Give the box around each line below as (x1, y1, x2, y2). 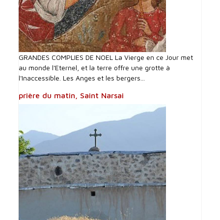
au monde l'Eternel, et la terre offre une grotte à (19, 63, 170, 72)
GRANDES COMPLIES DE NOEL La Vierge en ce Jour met (19, 53, 193, 61)
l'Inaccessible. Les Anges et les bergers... (19, 73, 145, 82)
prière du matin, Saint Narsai (19, 90, 124, 100)
